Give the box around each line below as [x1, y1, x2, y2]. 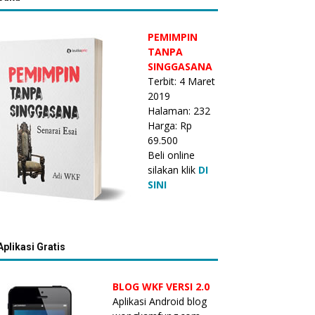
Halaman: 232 [148, 104, 210, 117]
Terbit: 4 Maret [148, 75, 215, 88]
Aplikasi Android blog [112, 295, 207, 308]
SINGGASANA [148, 60, 212, 73]
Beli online [148, 148, 195, 162]
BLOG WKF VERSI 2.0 [112, 280, 210, 293]
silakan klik [148, 163, 198, 176]
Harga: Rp [148, 119, 192, 132]
